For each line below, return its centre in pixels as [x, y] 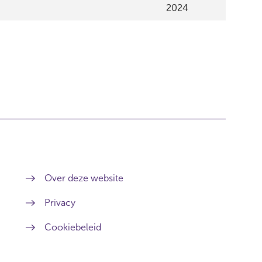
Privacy [60, 203]
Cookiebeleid [73, 227]
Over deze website [84, 178]
